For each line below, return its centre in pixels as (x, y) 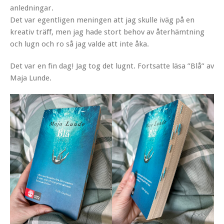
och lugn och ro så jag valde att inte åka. (79, 44)
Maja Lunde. (31, 78)
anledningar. (32, 8)
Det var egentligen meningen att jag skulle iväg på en (102, 20)
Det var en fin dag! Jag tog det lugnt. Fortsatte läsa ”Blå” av (112, 66)
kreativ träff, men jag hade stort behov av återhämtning (107, 32)
